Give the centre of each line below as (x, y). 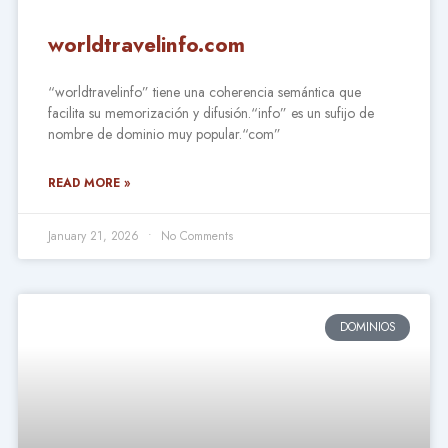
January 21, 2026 (95, 236)
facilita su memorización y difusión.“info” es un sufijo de (210, 113)
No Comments (194, 236)
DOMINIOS (367, 327)
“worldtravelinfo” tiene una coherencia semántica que (204, 92)
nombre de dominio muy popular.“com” (164, 134)
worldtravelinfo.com (146, 45)
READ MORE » (88, 183)
